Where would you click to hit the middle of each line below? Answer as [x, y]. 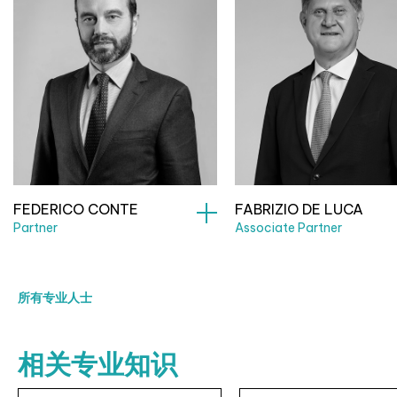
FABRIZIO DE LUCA [299, 209]
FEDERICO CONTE [76, 209]
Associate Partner [288, 227]
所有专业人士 [55, 297]
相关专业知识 [97, 363]
